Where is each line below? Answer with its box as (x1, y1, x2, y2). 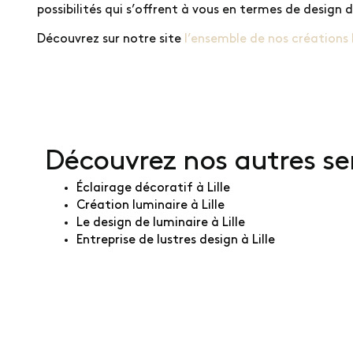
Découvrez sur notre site (37, 32, 184, 46)
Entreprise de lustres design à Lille (76, 233, 275, 247)
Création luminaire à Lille (76, 199, 225, 212)
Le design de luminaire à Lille (76, 216, 245, 229)
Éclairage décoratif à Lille (76, 181, 230, 195)
